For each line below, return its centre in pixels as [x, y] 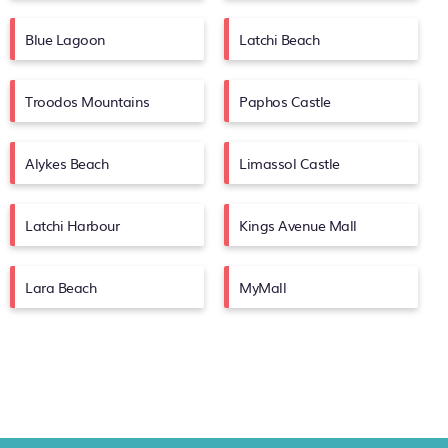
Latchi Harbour [72, 225]
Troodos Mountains [87, 101]
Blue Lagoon [65, 39]
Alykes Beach [67, 163]
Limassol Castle [289, 163]
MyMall [263, 287]
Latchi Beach [279, 39]
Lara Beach [61, 287]
